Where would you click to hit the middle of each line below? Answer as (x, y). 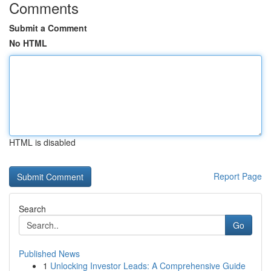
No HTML (28, 43)
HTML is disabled (42, 142)
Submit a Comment (48, 28)
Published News (49, 253)
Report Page (238, 176)
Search (32, 209)
